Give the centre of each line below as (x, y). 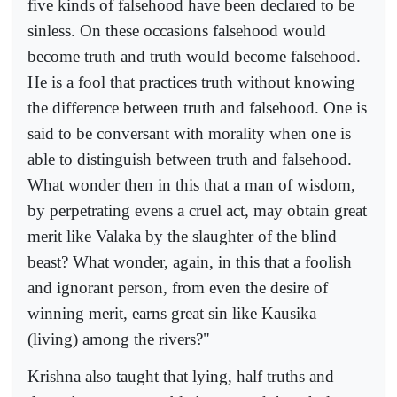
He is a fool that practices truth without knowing (191, 82)
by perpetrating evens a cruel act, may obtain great (197, 210)
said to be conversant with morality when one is (189, 133)
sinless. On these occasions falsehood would (177, 30)
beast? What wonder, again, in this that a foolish (190, 261)
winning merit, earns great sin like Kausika (172, 313)
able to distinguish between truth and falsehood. (190, 159)
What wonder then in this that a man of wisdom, (191, 184)
